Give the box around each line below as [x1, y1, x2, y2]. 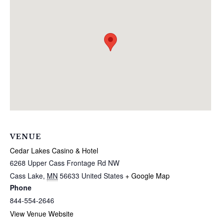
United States [81, 171, 123, 181]
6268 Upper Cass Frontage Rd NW [10, 158, 119, 168]
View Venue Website [10, 209, 74, 219]
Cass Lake [10, 171, 43, 181]
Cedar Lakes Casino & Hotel [10, 146, 98, 156]
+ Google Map [125, 171, 170, 181]
